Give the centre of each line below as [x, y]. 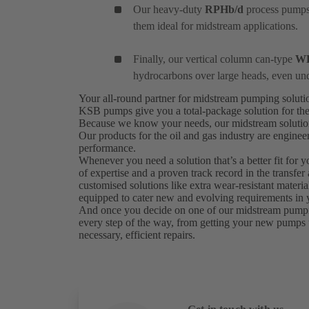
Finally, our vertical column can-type [214, 59]
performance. [109, 148]
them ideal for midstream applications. [216, 26]
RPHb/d [224, 9]
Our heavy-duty [169, 9]
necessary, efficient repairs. [138, 235]
